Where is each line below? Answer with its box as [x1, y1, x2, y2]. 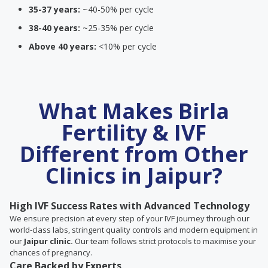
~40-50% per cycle [80, 4, 154, 15]
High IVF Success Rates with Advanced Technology [10, 199, 249, 212]
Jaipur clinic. [22, 236, 75, 246]
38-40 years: [29, 22, 80, 33]
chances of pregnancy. [10, 247, 92, 258]
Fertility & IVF [62, 118, 206, 147]
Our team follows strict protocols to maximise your [75, 236, 256, 246]
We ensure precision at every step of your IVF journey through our [10, 213, 249, 224]
